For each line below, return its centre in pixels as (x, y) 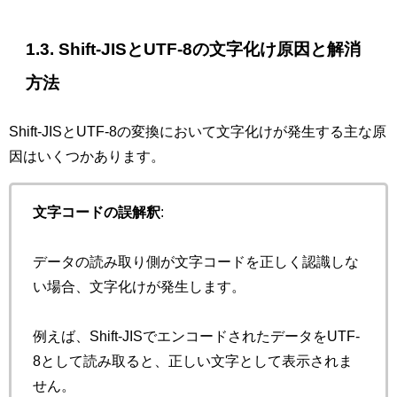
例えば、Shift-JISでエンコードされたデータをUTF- (196, 335)
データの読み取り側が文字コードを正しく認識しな (196, 261)
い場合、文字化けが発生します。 (139, 286)
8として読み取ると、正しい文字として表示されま (193, 360)
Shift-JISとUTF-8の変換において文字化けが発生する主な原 (198, 131)
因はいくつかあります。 (87, 156)
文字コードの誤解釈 (97, 211)
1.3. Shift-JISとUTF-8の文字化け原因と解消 (194, 49)
